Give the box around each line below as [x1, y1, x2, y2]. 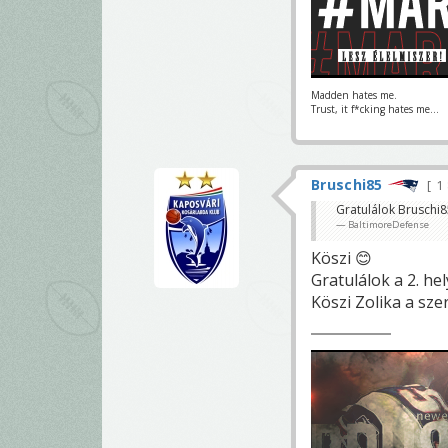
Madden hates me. [311, 87, 397, 102]
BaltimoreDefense [348, 217, 429, 231]
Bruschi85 [311, 174, 383, 194]
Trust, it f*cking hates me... [311, 101, 439, 116]
